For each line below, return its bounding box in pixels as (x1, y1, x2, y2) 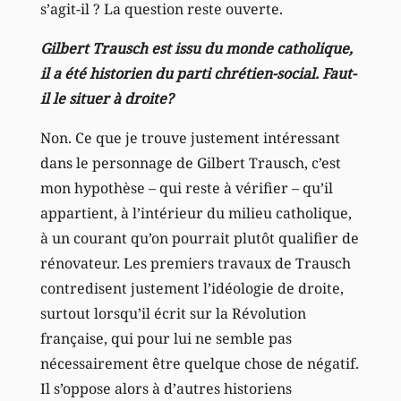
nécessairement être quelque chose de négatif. (39, 353, 359, 373)
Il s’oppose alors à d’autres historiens (39, 378, 292, 398)
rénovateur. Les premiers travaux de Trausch (39, 252, 351, 273)
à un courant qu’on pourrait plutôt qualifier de (39, 227, 359, 248)
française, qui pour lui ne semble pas (39, 328, 292, 348)
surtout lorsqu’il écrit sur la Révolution (39, 303, 306, 323)
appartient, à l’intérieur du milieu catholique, (39, 202, 352, 223)
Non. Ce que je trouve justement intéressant (39, 127, 340, 148)
